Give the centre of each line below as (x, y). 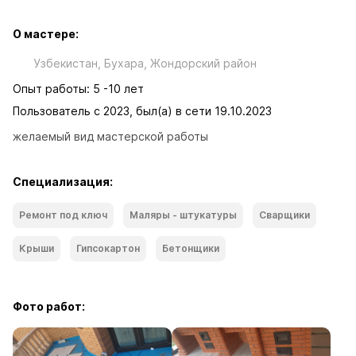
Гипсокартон (108, 248)
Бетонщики (191, 248)
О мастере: (46, 34)
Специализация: (63, 182)
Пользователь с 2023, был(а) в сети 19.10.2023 (142, 111)
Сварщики (284, 215)
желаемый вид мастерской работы (110, 136)
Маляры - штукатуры (183, 215)
